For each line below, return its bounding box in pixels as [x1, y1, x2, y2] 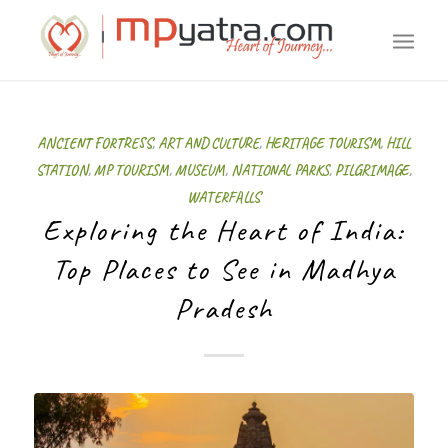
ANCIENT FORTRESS [36, 134, 152, 152]
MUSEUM [174, 161, 225, 179]
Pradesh [174, 289, 273, 327]
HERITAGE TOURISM [264, 134, 380, 152]
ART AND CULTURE [157, 134, 259, 152]
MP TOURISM [93, 161, 169, 179]
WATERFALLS [187, 188, 261, 206]
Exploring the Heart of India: [43, 211, 405, 249]
